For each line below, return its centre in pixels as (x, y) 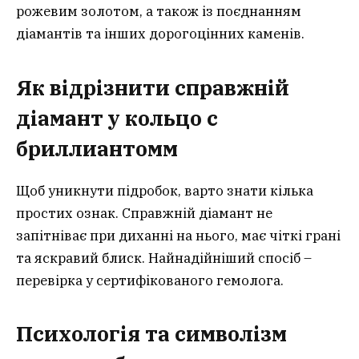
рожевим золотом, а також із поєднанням (159, 12)
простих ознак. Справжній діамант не (144, 213)
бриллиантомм (97, 148)
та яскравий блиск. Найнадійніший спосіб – (164, 258)
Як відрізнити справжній (153, 87)
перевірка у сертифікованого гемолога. (150, 280)
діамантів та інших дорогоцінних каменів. (160, 34)
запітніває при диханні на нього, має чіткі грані (178, 235)
